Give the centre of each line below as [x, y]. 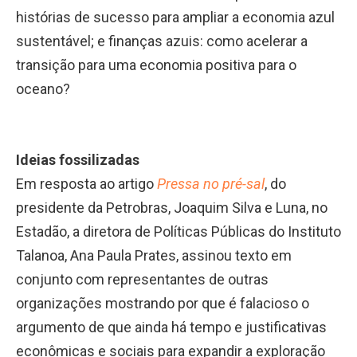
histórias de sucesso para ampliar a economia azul [175, 17]
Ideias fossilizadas [78, 159]
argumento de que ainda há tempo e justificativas [171, 327]
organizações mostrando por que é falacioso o [163, 303]
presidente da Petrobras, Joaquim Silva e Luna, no [172, 207]
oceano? [43, 88]
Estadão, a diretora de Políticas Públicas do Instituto [178, 231]
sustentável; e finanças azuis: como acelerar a [162, 41]
